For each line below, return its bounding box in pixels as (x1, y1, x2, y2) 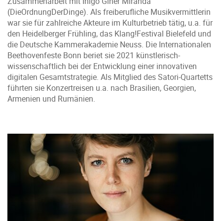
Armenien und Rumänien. (7, 93, 95, 104)
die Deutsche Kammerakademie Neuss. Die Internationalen (7, 39, 211, 50)
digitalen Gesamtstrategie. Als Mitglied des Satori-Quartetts (7, 72, 213, 82)
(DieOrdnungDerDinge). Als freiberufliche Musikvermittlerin (7, 6, 211, 17)
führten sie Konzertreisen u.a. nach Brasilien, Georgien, (7, 82, 196, 93)
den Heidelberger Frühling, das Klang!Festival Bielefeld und (7, 28, 211, 39)
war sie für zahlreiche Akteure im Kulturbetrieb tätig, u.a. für (7, 17, 213, 28)
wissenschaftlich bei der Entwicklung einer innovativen (7, 61, 197, 72)
